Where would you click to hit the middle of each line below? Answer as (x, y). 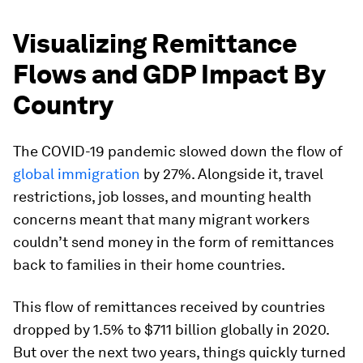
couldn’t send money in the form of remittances (173, 242)
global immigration (77, 174)
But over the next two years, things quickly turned (179, 352)
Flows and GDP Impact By (169, 74)
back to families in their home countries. (149, 265)
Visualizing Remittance (155, 43)
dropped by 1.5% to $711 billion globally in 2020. (171, 329)
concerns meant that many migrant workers (161, 219)
